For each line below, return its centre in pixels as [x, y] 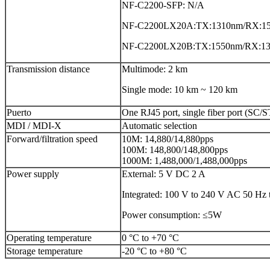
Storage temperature [45, 251]
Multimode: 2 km [155, 69]
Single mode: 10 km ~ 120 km [180, 90]
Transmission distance [48, 69]
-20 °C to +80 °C [154, 251]
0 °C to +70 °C [150, 238]
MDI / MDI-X [34, 126]
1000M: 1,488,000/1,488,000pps [184, 161]
